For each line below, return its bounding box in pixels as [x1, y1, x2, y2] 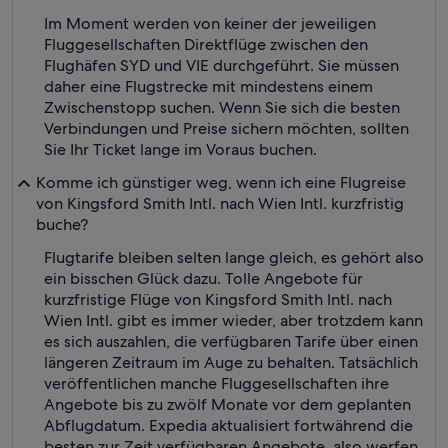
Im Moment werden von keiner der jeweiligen [44, 13, 376, 34]
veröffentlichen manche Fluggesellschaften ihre [44, 373, 389, 394]
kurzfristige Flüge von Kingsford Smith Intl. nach [44, 289, 392, 310]
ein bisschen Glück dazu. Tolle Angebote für [44, 268, 363, 289]
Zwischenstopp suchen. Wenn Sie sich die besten [44, 97, 400, 118]
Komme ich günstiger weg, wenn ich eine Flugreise [36, 172, 406, 193]
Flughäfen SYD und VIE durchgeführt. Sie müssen [44, 55, 399, 76]
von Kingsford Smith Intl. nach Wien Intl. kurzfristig [36, 193, 404, 214]
